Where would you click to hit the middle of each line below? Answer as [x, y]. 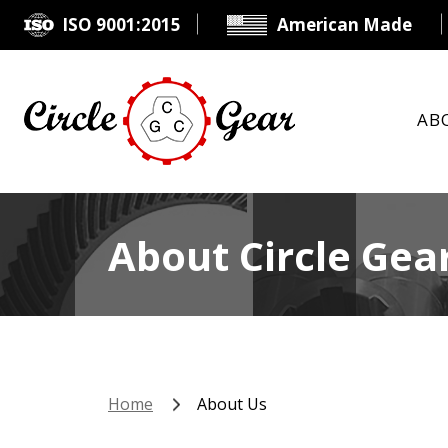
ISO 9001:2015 [121, 25]
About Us [232, 404]
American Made [344, 25]
